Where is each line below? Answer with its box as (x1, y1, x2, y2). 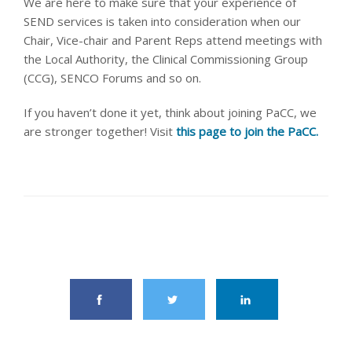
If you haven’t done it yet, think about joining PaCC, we (24, 104, 317, 120)
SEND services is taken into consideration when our (24, 13, 301, 29)
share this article (102, 236, 250, 258)
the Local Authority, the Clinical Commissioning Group (24, 51, 308, 67)
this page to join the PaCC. (176, 123, 318, 139)
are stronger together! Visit (24, 123, 176, 139)
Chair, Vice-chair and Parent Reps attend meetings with (24, 32, 322, 48)
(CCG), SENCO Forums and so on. (24, 70, 201, 86)
